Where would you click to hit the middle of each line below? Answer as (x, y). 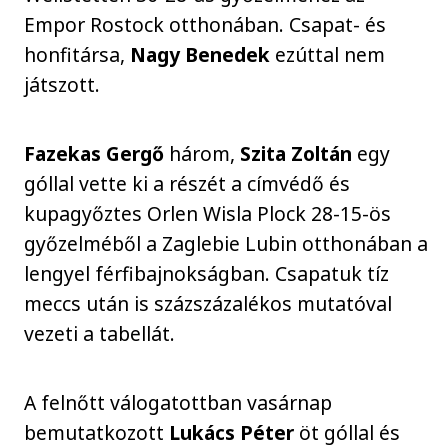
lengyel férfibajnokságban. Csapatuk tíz (207, 273)
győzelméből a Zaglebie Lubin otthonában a (226, 243)
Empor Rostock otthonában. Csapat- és (205, 25)
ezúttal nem (330, 55)
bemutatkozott (97, 432)
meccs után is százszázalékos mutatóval (208, 303)
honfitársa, (77, 55)
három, (205, 153)
